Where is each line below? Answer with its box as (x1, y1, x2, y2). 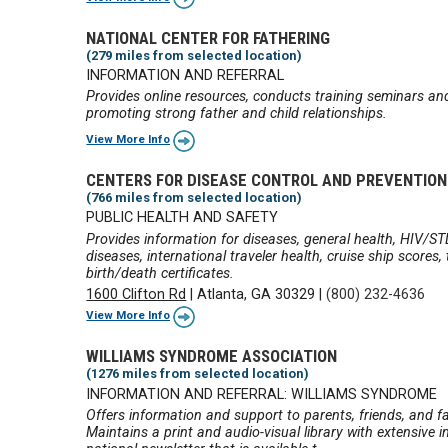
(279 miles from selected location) (86, 47, 303, 63)
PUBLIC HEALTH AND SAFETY (86, 209, 279, 227)
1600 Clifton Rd (86, 285, 187, 303)
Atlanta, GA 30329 (197, 285, 316, 303)
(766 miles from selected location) (86, 190, 303, 205)
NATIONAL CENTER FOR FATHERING (86, 27, 331, 48)
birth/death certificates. (86, 264, 235, 282)
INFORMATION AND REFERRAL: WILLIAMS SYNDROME (86, 385, 438, 403)
